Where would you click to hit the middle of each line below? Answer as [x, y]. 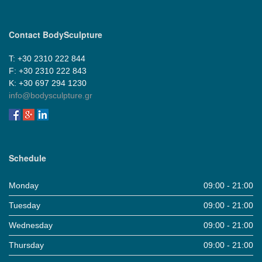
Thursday [26, 245]
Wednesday [31, 225]
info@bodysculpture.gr [51, 95]
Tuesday [25, 205]
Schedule [27, 158]
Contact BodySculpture [56, 34]
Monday [24, 185]
